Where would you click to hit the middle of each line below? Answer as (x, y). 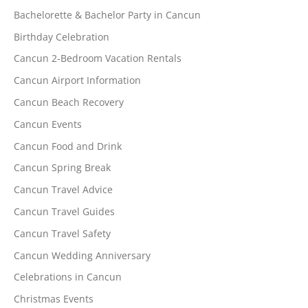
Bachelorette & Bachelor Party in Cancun (107, 14)
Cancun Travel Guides (64, 212)
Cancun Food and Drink (68, 146)
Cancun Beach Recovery (69, 102)
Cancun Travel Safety (62, 233)
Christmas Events (54, 299)
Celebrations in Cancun (68, 277)
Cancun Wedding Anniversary (82, 255)
